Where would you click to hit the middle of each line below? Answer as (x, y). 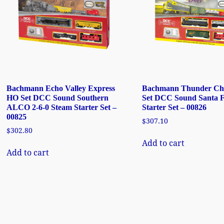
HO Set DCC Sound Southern (58, 97)
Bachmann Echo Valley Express (61, 88)
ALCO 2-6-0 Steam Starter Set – (62, 107)
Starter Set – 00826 (174, 107)
